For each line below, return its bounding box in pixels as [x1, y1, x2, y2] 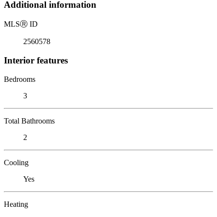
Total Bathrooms [4, 116, 55, 125]
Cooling [4, 158, 29, 167]
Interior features [4, 55, 68, 65]
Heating [4, 200, 28, 208]
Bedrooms [4, 75, 35, 83]
